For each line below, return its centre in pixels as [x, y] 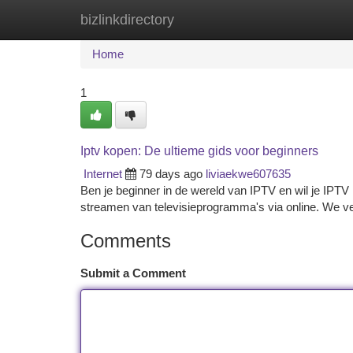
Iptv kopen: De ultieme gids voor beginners [199, 151]
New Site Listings [204, 19]
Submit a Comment [133, 273]
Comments [126, 241]
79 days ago [171, 174]
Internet [103, 174]
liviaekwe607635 [248, 174]
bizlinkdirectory [127, 20]
